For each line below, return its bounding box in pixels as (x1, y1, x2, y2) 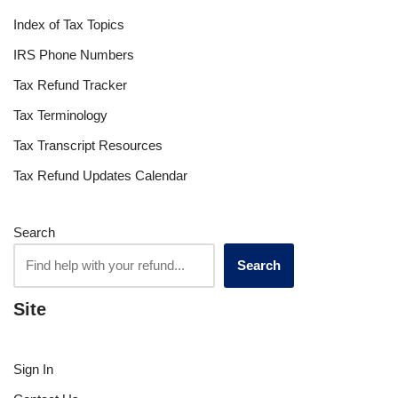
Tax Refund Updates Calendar (13, 168, 187, 183)
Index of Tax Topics (13, 17, 124, 32)
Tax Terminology (13, 107, 107, 123)
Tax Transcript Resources (13, 138, 163, 153)
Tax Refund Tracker (13, 77, 127, 92)
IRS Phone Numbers (13, 47, 134, 62)
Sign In (13, 362, 53, 377)
